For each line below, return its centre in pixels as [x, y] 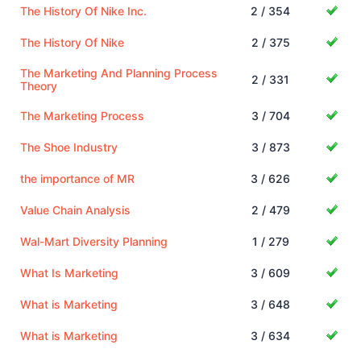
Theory [39, 85]
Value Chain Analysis [75, 210]
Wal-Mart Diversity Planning [94, 241]
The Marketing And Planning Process [119, 73]
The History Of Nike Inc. [83, 10]
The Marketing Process [82, 115]
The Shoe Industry [69, 147]
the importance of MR [77, 178]
